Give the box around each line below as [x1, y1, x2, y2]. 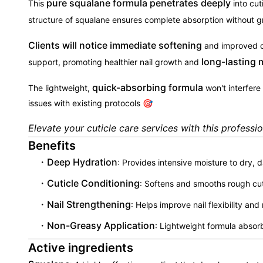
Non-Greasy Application [47, 220, 155, 231]
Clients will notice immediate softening [28, 39, 202, 51]
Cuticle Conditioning [47, 177, 140, 189]
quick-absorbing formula [92, 82, 203, 93]
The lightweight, [28, 83, 92, 93]
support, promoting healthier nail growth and [28, 57, 201, 67]
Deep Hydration [47, 156, 117, 168]
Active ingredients [28, 241, 133, 255]
